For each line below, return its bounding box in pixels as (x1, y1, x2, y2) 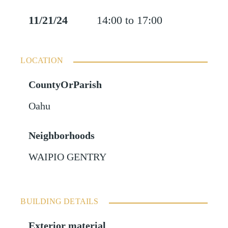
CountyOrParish (28, 79, 102, 90)
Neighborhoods (28, 130, 95, 141)
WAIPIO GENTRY (28, 151, 107, 162)
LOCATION (20, 55, 63, 65)
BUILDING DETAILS (20, 196, 99, 206)
